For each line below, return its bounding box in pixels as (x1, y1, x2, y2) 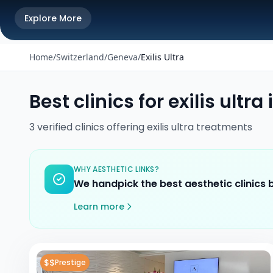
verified (35, 120, 75, 134)
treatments (194, 120, 252, 134)
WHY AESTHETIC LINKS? (74, 164, 159, 174)
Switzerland (56, 51, 104, 63)
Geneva (107, 51, 138, 63)
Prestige (55, 257, 86, 268)
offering (104, 120, 147, 134)
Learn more (74, 200, 124, 213)
